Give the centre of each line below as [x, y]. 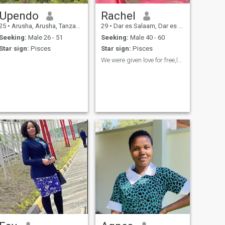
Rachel [118, 16]
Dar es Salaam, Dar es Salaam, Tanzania [145, 26]
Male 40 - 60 [146, 37]
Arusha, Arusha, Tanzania [43, 26]
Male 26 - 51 [44, 37]
